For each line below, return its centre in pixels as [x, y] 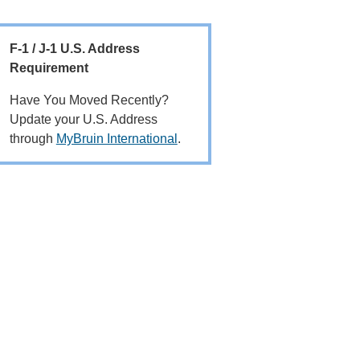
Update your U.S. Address [83, 119]
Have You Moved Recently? [89, 100]
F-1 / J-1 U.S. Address [74, 48]
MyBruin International [117, 138]
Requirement [49, 67]
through [33, 138]
